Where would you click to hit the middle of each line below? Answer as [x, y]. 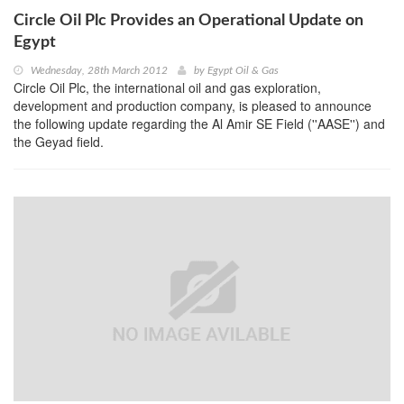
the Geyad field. [59, 142]
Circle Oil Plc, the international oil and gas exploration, [167, 88]
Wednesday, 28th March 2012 [99, 71]
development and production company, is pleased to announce [193, 106]
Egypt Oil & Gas [243, 71]
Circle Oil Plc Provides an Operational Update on [188, 21]
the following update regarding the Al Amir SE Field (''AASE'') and [199, 124]
